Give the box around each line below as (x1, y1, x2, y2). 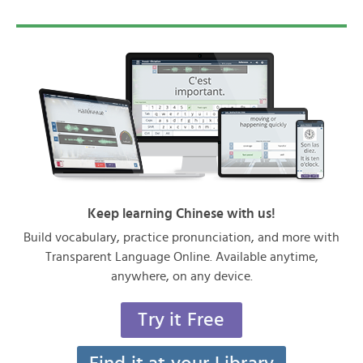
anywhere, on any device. (110, 270, 253, 283)
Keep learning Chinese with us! (88, 207, 275, 220)
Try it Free (138, 310, 225, 330)
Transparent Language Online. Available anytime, (45, 250, 318, 263)
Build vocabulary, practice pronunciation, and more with (23, 231, 340, 244)
